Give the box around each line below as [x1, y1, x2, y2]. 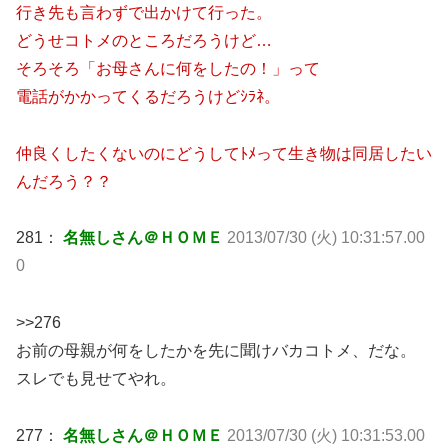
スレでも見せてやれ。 [16, 370, 176, 388]
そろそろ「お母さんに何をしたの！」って [16, 59, 320, 77]
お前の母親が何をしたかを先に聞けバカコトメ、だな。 [16, 342, 416, 360]
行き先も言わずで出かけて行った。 [16, 3, 272, 21]
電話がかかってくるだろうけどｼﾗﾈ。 [16, 87, 280, 105]
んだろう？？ [16, 172, 112, 190]
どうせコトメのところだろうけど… [16, 31, 272, 49]
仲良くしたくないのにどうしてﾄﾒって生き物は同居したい [16, 144, 432, 162]
